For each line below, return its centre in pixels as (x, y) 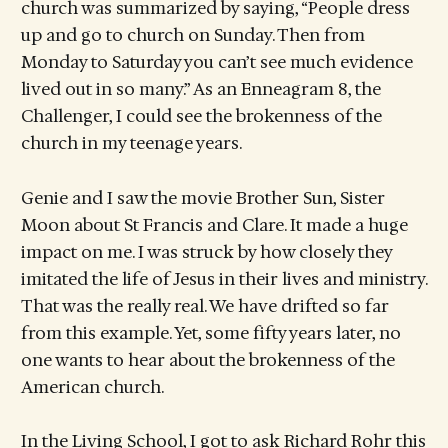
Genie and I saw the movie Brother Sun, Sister (202, 197)
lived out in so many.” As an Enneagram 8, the (200, 89)
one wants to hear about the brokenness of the (207, 359)
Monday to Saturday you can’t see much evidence (216, 62)
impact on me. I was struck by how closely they (206, 251)
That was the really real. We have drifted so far (204, 305)
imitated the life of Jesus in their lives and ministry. (223, 278)
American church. (92, 386)
